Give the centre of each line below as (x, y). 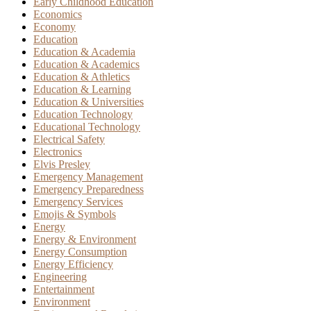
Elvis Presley (62, 164)
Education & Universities (89, 101)
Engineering (60, 276)
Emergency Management (88, 176)
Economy (54, 26)
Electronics (58, 151)
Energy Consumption (80, 251)
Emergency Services (78, 201)
